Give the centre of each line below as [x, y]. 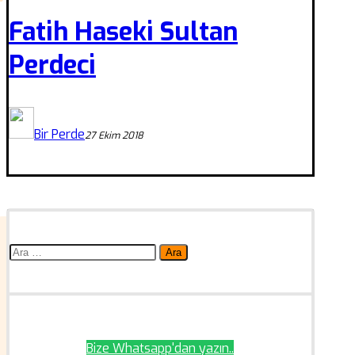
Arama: [30, 250]
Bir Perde [59, 134]
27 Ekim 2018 [114, 135]
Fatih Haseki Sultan [123, 31]
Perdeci [52, 65]
